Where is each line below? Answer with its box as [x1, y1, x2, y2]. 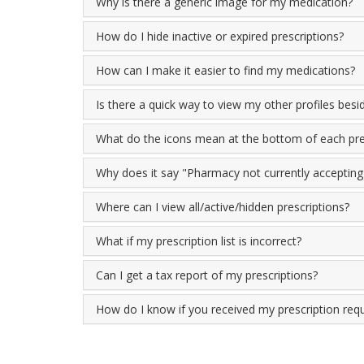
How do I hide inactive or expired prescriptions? [96, 28, 344, 44]
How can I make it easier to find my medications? [96, 63, 355, 78]
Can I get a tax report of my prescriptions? [96, 267, 318, 283]
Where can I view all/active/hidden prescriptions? [96, 199, 349, 214]
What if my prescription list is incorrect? [96, 233, 301, 249]
